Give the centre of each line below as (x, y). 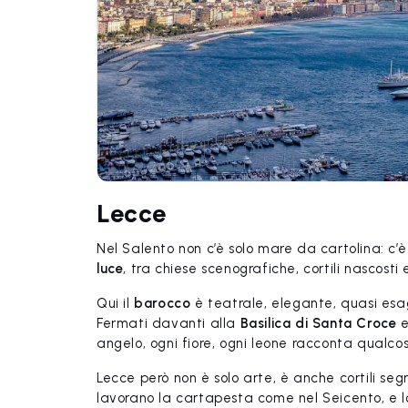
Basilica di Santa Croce (318, 324)
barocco (163, 304)
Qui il (116, 304)
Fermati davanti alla (168, 324)
